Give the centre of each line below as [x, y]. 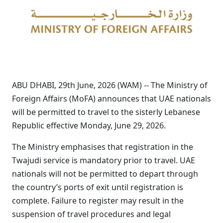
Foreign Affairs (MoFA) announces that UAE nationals [111, 99]
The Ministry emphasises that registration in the [103, 147]
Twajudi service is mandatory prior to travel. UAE [104, 160]
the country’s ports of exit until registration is [98, 187]
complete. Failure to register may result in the [98, 201]
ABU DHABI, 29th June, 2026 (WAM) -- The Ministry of [110, 85]
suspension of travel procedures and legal [91, 214]
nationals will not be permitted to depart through [105, 174]
